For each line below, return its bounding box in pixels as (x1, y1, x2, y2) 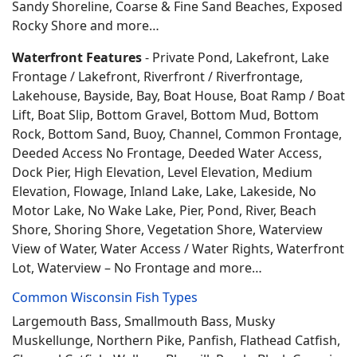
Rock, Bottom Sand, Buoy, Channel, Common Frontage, (12, 125, 342, 143)
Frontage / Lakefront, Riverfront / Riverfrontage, (12, 68, 303, 85)
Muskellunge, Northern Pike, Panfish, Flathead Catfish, (12, 331, 340, 349)
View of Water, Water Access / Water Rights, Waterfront (12, 240, 344, 257)
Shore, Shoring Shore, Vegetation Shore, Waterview (12, 221, 323, 238)
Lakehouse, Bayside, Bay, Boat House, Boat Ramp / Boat (12, 87, 345, 104)
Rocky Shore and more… (12, 17, 159, 34)
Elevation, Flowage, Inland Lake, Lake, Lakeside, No (12, 182, 316, 200)
